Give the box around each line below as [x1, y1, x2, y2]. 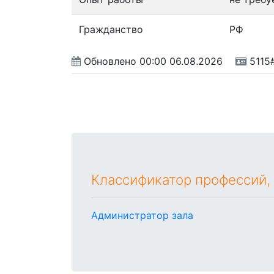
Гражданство [79, 23, 143, 35]
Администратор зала [91, 209, 193, 221]
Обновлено [81, 54, 139, 67]
